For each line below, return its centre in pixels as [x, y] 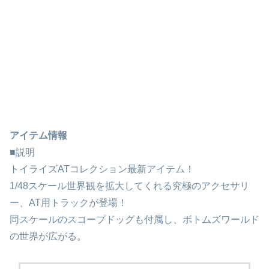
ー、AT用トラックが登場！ [68, 202]
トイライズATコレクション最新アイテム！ [102, 169]
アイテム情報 [38, 135]
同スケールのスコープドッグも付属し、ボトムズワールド [134, 219]
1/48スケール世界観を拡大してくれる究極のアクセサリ [129, 186]
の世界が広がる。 [48, 236]
